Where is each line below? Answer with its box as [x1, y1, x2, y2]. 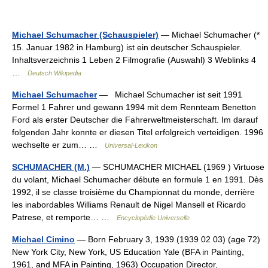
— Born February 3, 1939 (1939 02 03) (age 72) [75, 234, 260, 244]
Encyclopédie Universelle [117, 214, 190, 221]
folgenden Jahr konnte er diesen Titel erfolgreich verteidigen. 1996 [12, 127, 263, 137]
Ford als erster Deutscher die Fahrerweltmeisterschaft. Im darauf [12, 115, 258, 124]
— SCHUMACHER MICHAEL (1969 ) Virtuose [90, 162, 264, 172]
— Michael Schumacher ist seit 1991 [97, 90, 242, 99]
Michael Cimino [12, 234, 75, 244]
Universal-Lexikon [105, 142, 157, 149]
